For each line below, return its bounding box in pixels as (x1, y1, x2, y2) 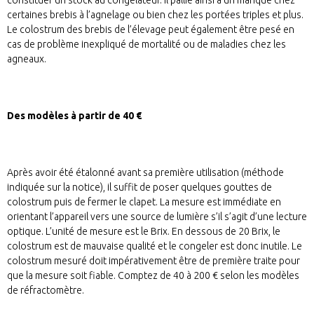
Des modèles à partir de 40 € (7, 109, 142, 121)
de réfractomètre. (7, 285, 84, 296)
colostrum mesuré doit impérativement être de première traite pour (7, 255, 300, 267)
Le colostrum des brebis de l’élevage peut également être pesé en (7, 23, 294, 35)
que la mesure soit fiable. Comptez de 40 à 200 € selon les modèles (7, 270, 299, 282)
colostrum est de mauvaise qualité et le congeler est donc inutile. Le (7, 240, 302, 252)
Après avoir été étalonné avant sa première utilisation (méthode (7, 167, 284, 179)
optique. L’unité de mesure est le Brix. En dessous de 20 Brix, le (7, 226, 280, 238)
